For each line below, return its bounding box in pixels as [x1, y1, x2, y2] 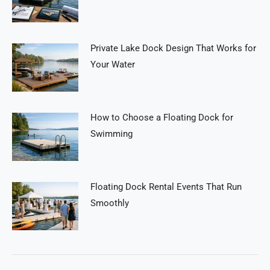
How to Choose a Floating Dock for [90, 111, 233, 123]
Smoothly [90, 197, 129, 209]
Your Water [90, 58, 135, 70]
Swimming [90, 128, 133, 139]
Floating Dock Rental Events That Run [90, 181, 242, 192]
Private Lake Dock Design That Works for [90, 42, 256, 54]
